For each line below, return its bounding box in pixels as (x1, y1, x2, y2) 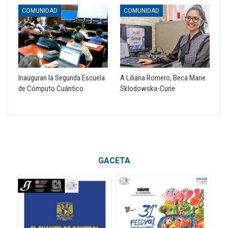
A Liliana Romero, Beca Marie (120, 73, 206, 82)
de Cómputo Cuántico (18, 83, 83, 93)
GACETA (98, 155, 130, 165)
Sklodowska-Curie (120, 83, 175, 93)
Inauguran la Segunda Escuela (18, 73, 105, 82)
